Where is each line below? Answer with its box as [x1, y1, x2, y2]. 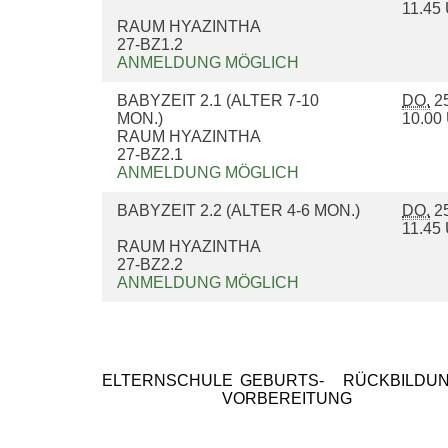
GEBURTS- [240, 372, 324, 390]
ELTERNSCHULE [102, 372, 233, 390]
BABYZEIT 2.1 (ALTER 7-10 [117, 92, 319, 110]
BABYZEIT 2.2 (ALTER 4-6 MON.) [117, 202, 364, 220]
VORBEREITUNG [222, 390, 352, 408]
